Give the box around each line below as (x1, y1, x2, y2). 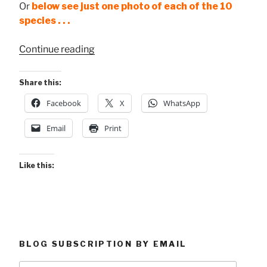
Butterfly (94, 57, 133, 69)
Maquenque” (94, 100, 151, 112)
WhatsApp (163, 98, 200, 109)
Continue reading (19, 44, 95, 55)
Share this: (19, 78, 61, 88)
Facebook (46, 98, 81, 109)
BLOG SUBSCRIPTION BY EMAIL (19, 239, 187, 249)
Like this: (19, 161, 54, 170)
